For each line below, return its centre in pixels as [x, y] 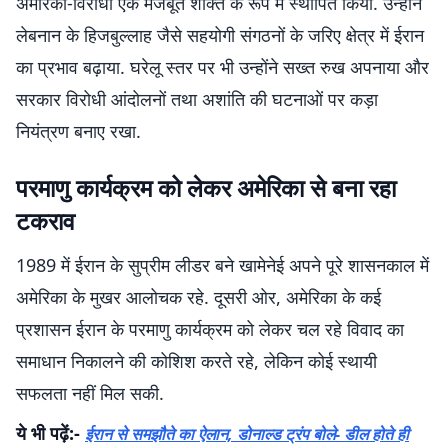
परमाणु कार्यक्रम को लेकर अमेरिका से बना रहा [206, 187]
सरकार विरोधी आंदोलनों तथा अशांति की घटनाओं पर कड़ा [197, 99]
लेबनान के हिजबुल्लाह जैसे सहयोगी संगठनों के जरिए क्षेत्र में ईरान [220, 35]
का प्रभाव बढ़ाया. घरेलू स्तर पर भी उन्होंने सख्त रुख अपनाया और [222, 67]
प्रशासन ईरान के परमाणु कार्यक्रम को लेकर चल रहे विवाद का [210, 329]
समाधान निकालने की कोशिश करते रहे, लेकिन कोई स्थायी [196, 361]
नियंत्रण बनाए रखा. [78, 131]
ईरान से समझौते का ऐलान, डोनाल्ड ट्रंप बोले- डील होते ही [247, 434]
